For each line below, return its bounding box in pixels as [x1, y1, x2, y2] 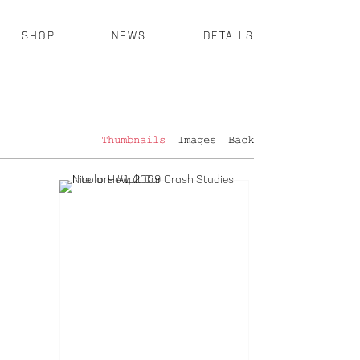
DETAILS [202, 31, 254, 42]
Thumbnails [101, 133, 166, 145]
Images [178, 133, 216, 145]
